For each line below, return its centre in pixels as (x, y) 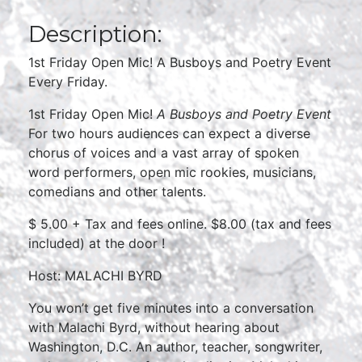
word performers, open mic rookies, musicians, (172, 172)
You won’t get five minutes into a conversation (171, 308)
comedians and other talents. (117, 192)
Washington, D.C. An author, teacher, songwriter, (175, 347)
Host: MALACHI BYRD (95, 276)
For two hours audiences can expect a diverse (169, 133)
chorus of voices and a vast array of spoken (164, 153)
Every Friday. (68, 82)
